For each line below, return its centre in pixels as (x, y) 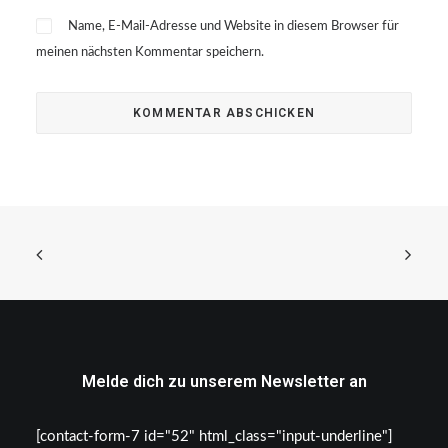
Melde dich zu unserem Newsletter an (224, 381)
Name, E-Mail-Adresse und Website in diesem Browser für (233, 26)
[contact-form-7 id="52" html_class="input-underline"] (214, 436)
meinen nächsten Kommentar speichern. (150, 52)
